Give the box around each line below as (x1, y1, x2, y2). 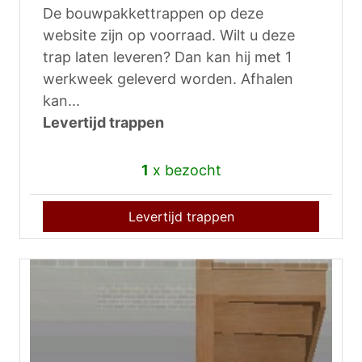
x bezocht (148, 162, 221, 179)
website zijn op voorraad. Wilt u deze (43, 27, 295, 44)
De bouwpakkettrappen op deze (43, 5, 263, 23)
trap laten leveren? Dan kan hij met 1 (43, 48, 292, 66)
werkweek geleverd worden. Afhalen (43, 70, 293, 88)
